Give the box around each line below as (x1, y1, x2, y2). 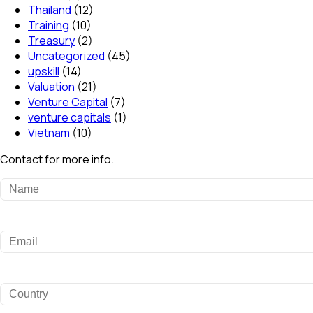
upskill (28, 63, 59, 79)
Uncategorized (28, 48, 105, 64)
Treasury (28, 32, 75, 48)
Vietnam (28, 124, 70, 140)
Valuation (28, 78, 75, 94)
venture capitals (28, 109, 111, 125)
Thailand (28, 1, 71, 17)
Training (28, 17, 69, 33)
